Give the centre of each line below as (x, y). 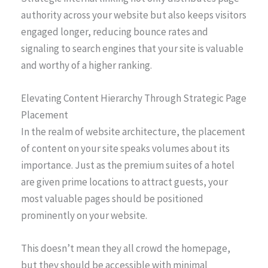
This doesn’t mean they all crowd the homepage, (126, 249)
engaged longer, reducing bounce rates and (115, 31)
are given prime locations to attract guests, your (124, 182)
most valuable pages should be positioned (112, 198)
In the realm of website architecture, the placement (133, 131)
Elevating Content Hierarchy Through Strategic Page (134, 98)
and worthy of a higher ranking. (86, 65)
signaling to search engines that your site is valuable (132, 48)
